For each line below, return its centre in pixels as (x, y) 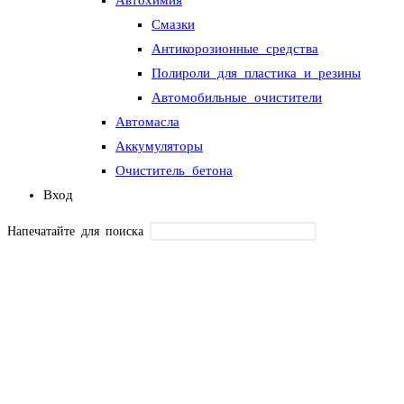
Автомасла (147, 121)
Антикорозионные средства (235, 48)
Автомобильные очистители (237, 97)
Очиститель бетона (174, 170)
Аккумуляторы (159, 146)
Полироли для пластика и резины (256, 73)
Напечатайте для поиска (75, 231)
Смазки (173, 24)
